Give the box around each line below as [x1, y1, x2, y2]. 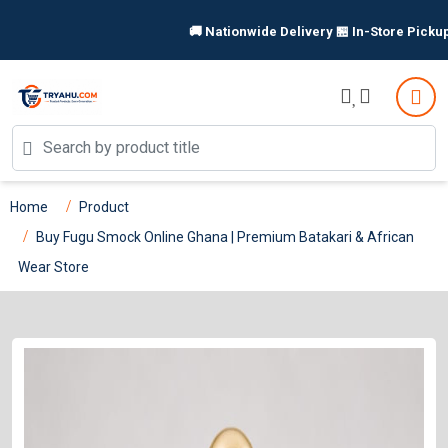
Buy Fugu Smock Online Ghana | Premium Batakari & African [36, 228, 414, 245]
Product [79, 198, 129, 215]
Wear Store [18, 258, 89, 275]
